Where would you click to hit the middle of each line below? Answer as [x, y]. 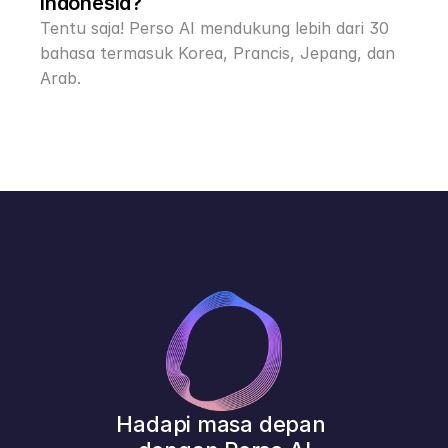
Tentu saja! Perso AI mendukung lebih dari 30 [214, 28]
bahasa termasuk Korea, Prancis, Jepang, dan [217, 53]
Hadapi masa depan [221, 424]
